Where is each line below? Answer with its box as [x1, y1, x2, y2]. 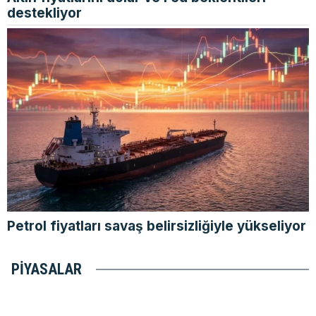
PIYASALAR [11, 260, 82, 278]
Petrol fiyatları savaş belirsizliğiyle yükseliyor [7, 218, 306, 235]
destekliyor [7, 5, 82, 22]
